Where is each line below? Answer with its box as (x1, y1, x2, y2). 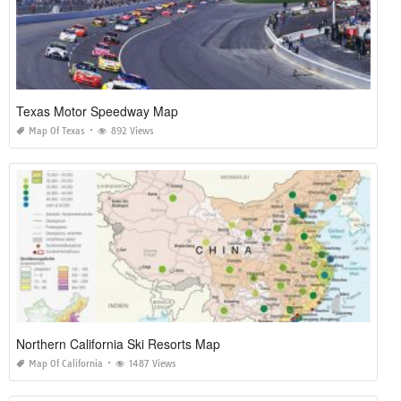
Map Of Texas (29, 125, 85, 137)
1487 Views (129, 358, 176, 370)
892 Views (111, 125, 154, 137)
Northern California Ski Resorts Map (16, 335, 220, 353)
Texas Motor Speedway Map (16, 102, 178, 120)
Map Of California (29, 358, 103, 370)
